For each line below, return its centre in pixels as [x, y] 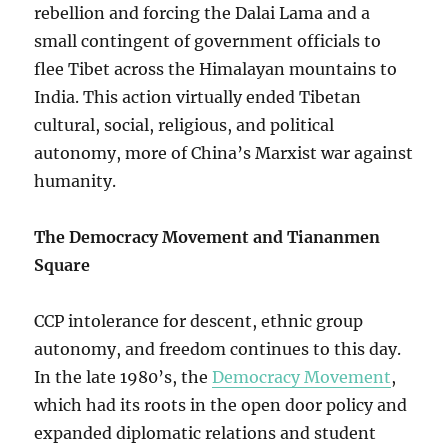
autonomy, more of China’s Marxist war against [224, 153]
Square [62, 265]
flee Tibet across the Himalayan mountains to [216, 69]
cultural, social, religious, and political [184, 125]
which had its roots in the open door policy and [221, 405]
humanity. [75, 181]
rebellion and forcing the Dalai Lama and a [202, 13]
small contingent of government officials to [208, 41]
